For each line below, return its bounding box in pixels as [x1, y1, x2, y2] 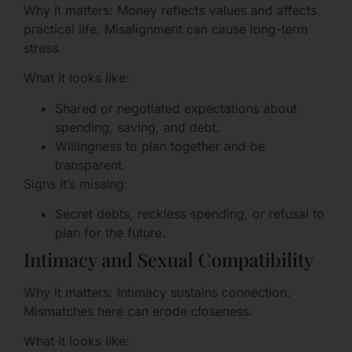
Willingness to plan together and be [55, 137, 265, 154]
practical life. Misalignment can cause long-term [24, 20, 308, 37]
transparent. [55, 156, 126, 173]
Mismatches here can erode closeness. [24, 302, 253, 319]
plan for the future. [55, 224, 166, 240]
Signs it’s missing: [24, 175, 128, 192]
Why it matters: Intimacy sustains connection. [24, 284, 291, 300]
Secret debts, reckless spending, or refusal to [55, 205, 324, 222]
